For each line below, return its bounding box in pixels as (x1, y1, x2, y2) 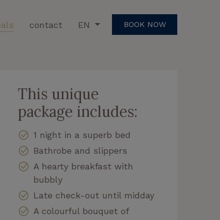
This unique (18, 84, 99, 103)
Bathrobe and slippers (33, 145, 127, 156)
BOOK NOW (123, 19, 166, 29)
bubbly (33, 174, 62, 185)
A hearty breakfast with (33, 161, 133, 171)
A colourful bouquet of (33, 206, 129, 216)
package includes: (18, 102, 137, 121)
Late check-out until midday (33, 190, 154, 200)
